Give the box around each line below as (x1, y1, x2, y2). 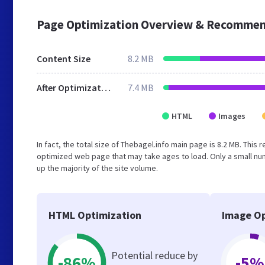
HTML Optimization (49, 208, 141, 222)
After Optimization (101, 82, 111, 93)
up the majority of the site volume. (37, 163, 158, 173)
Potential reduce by (111, 248, 198, 262)
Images (218, 111, 245, 121)
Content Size (37, 53, 91, 64)
